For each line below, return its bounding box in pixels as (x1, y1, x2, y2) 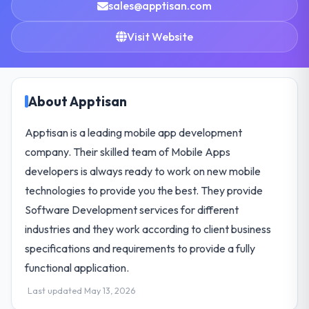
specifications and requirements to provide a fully (25, 241, 256, 255)
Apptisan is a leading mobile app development (25, 125, 243, 139)
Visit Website (127, 29, 193, 43)
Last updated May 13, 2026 (28, 285, 136, 296)
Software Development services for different (25, 202, 239, 217)
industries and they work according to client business (25, 221, 272, 236)
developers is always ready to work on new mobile (25, 163, 261, 178)
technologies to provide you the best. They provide (25, 183, 263, 197)
